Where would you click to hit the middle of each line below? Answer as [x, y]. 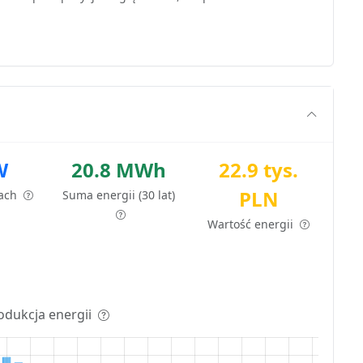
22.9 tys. [259, 169]
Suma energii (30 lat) [119, 194]
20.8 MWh [119, 169]
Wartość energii [252, 224]
